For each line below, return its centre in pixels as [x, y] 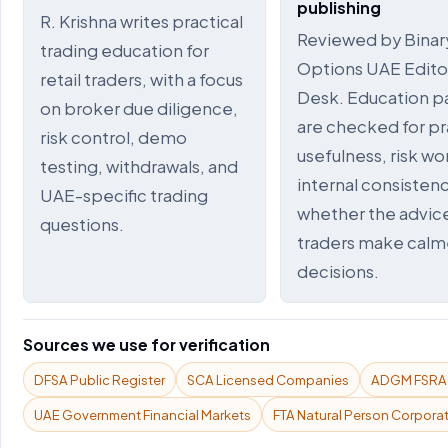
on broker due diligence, [139, 108]
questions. [82, 224]
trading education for [124, 50]
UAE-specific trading [124, 195]
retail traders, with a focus [141, 79]
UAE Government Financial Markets [142, 414]
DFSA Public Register [99, 379]
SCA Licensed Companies [268, 379]
